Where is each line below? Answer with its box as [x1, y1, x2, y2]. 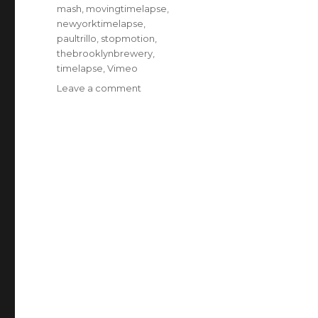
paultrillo [57, 33, 97, 45]
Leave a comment [57, 82, 142, 94]
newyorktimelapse [57, 18, 144, 30]
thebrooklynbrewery [57, 48, 153, 60]
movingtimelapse [86, 3, 168, 15]
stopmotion [101, 33, 155, 45]
